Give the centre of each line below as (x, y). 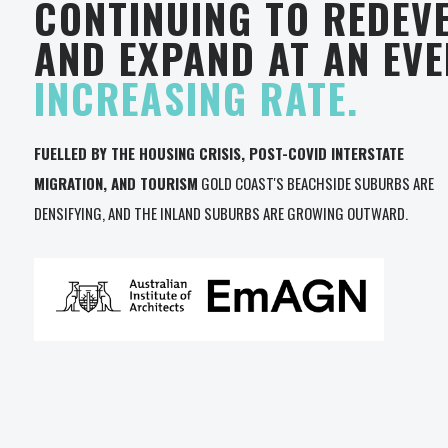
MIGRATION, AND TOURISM (116, 183)
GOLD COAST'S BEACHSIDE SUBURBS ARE (316, 183)
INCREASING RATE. (196, 98)
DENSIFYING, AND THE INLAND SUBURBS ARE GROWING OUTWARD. (221, 213)
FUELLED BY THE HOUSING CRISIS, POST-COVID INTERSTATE (219, 153)
